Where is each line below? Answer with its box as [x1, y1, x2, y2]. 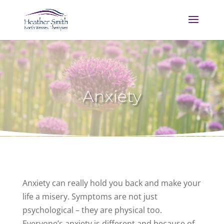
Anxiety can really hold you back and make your [22, 177, 201, 188]
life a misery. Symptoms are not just [22, 190, 157, 202]
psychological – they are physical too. [22, 204, 162, 215]
